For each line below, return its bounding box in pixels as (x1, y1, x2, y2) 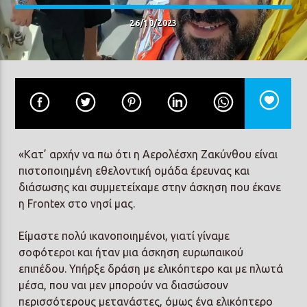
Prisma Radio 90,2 (74, 89, 164, 102)
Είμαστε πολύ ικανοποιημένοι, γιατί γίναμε (19, 229, 230, 242)
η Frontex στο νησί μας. (19, 197, 136, 210)
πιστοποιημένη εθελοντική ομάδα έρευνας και (19, 164, 250, 177)
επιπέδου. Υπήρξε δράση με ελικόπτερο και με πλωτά (19, 262, 284, 275)
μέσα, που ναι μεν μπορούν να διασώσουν (19, 278, 229, 291)
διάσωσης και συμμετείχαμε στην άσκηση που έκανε (19, 181, 282, 194)
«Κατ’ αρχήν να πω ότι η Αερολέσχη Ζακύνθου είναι (19, 148, 278, 161)
